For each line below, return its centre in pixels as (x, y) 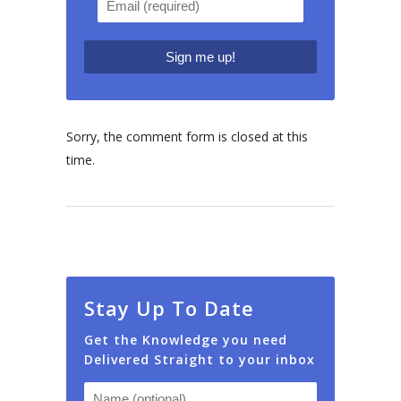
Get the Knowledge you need (186, 339)
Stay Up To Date (169, 307)
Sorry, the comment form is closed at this (187, 136)
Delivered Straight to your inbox (200, 359)
